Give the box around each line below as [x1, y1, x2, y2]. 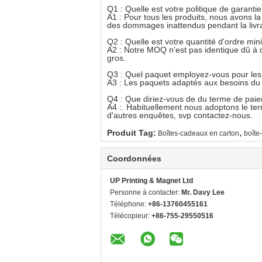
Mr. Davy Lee [181, 188, 225, 197]
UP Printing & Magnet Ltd [110, 177, 193, 185]
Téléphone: [110, 200, 148, 209]
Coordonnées [107, 154, 161, 164]
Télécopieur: [110, 212, 151, 220]
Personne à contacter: [110, 188, 181, 197]
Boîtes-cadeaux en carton [158, 129, 239, 138]
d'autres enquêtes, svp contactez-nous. [107, 111, 253, 120]
